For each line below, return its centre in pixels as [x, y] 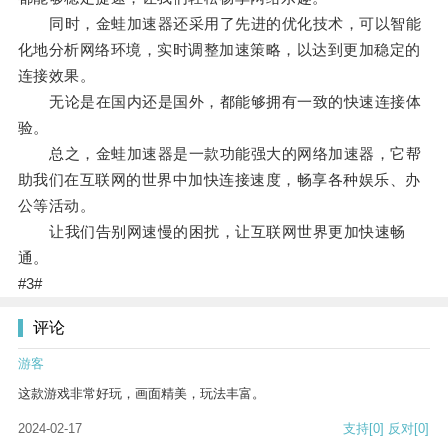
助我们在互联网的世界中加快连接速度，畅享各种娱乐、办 [219, 180]
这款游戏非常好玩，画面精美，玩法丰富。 [141, 394]
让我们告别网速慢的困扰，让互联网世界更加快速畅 [211, 232]
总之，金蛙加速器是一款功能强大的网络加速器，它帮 [219, 154]
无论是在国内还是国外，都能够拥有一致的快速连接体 [219, 102]
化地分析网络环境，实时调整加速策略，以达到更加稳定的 [219, 50]
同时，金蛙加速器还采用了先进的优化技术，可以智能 [219, 24]
